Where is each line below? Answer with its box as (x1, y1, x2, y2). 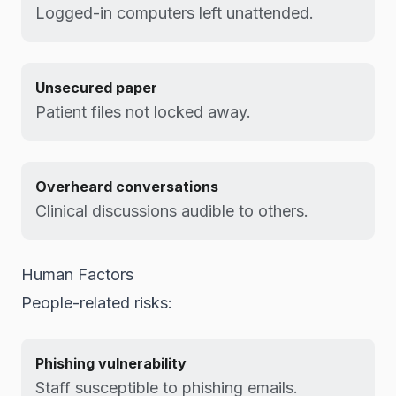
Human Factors (21, 265, 133, 284)
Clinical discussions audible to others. (35, 202, 308, 220)
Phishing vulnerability (35, 354, 187, 372)
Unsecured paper (35, 79, 157, 96)
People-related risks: (21, 293, 172, 312)
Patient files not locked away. (35, 103, 251, 121)
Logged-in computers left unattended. (35, 4, 314, 22)
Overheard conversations (35, 178, 218, 195)
